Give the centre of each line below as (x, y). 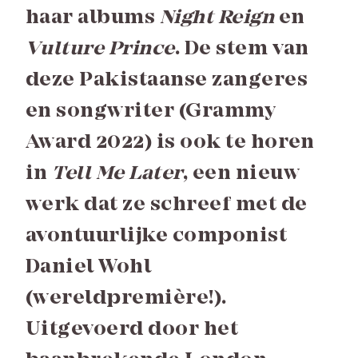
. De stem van (242, 50)
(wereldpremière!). (126, 299)
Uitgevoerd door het (132, 330)
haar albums (93, 18)
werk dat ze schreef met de (167, 205)
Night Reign (217, 18)
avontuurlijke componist (157, 237)
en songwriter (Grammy (151, 112)
